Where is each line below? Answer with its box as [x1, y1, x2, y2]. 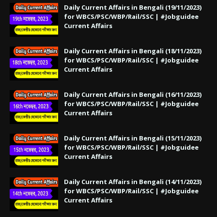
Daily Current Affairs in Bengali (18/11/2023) [64, 46, 201, 55]
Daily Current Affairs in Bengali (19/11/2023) [64, 2, 201, 12]
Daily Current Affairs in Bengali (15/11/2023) [64, 133, 201, 142]
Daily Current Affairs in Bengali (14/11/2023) [64, 177, 201, 186]
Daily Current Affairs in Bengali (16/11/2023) [64, 90, 201, 99]
